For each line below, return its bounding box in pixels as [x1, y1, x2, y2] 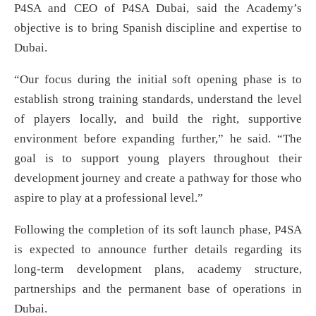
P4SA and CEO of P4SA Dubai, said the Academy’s [14, 1, 302, 16]
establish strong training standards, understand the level [14, 92, 302, 107]
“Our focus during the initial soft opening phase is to [14, 73, 302, 87]
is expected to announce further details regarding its [14, 243, 302, 257]
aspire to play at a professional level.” [14, 191, 203, 205]
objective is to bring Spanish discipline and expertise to [14, 21, 302, 35]
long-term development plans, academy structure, [14, 262, 302, 276]
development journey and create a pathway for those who [14, 171, 302, 186]
